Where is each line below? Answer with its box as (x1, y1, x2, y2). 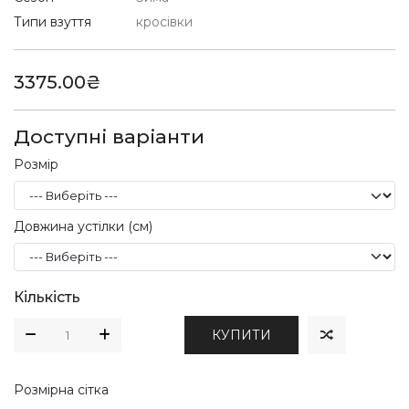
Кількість (14, 288, 80, 306)
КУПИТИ (212, 326, 271, 343)
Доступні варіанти (14, 125, 204, 149)
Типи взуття (14, 14, 91, 31)
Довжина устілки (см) (14, 217, 152, 235)
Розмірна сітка (14, 381, 109, 398)
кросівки (136, 14, 193, 31)
